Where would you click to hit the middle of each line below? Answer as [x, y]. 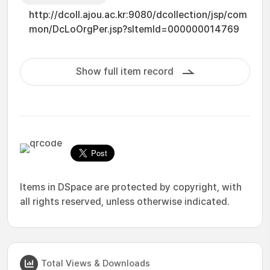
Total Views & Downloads [96, 263]
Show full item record [124, 71]
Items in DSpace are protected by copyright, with [131, 187]
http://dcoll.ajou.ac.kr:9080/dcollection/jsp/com [138, 15]
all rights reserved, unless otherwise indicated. [125, 202]
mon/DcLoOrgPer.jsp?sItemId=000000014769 [134, 29]
